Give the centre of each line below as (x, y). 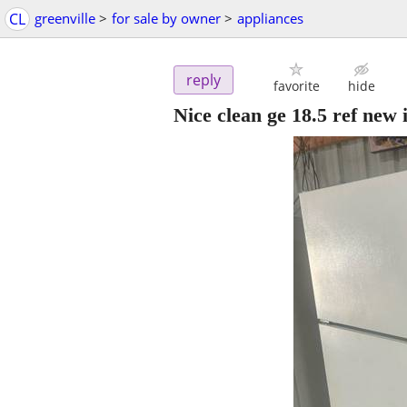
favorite (296, 86)
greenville (65, 18)
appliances (270, 18)
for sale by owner (166, 18)
